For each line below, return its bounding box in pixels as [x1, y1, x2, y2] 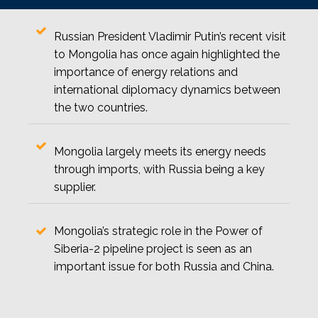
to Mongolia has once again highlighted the [54, 48, 280, 61]
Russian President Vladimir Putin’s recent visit [54, 30, 286, 43]
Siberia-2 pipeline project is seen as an [54, 242, 252, 256]
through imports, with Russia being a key [54, 163, 265, 176]
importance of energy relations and [54, 65, 238, 79]
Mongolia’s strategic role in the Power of [54, 224, 263, 238]
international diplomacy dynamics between [54, 83, 280, 97]
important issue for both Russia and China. [54, 260, 274, 273]
